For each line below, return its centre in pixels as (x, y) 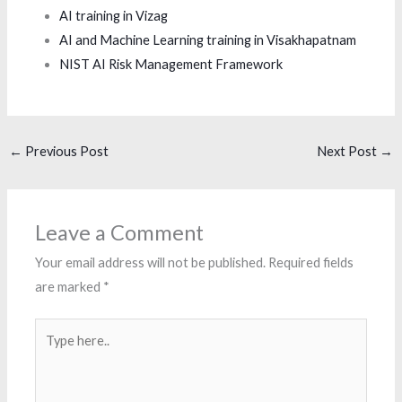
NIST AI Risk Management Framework (171, 64)
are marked (70, 286)
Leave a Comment (120, 232)
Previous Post (65, 151)
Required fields (311, 262)
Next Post (349, 151)
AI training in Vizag (114, 15)
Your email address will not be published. (151, 262)
